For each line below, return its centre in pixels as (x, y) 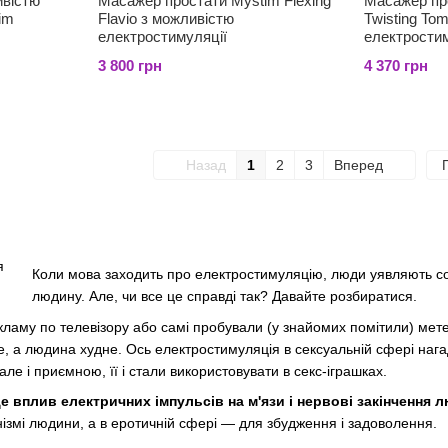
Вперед (360, 165)
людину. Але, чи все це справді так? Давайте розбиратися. (224, 296)
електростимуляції (162, 36)
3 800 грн (130, 65)
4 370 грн (396, 65)
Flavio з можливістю (166, 18)
